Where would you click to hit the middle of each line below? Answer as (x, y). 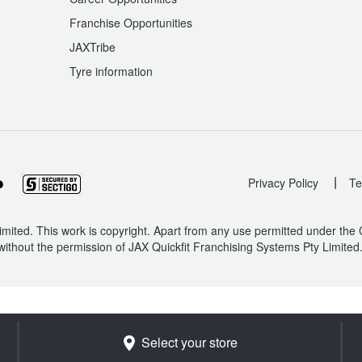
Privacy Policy (283, 182)
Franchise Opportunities (131, 22)
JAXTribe (93, 46)
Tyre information (111, 71)
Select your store (190, 342)
